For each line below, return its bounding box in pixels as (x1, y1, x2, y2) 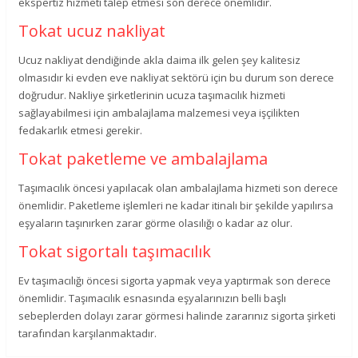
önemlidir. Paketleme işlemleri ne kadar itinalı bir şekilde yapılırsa (18, 197, 334, 213)
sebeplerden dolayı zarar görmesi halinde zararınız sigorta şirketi (18, 308, 336, 323)
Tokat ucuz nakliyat (18, 19, 166, 42)
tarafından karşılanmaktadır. (18, 325, 157, 340)
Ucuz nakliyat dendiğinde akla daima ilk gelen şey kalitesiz (18, 52, 301, 67)
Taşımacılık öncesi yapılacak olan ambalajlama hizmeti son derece (18, 180, 339, 195)
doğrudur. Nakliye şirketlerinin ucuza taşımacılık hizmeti (18, 87, 286, 102)
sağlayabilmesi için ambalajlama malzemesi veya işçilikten (18, 105, 300, 120)
